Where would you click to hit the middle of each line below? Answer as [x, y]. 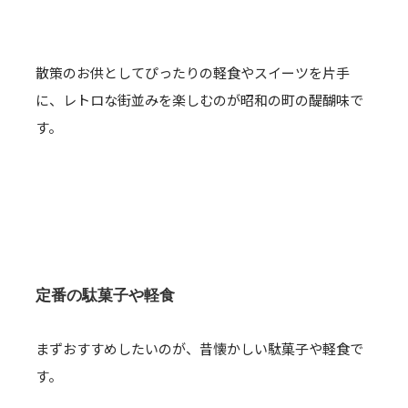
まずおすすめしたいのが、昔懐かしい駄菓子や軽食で [199, 348]
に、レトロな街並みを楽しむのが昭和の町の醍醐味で [199, 100]
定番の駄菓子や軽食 [105, 295]
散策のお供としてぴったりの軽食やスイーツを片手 [193, 72]
